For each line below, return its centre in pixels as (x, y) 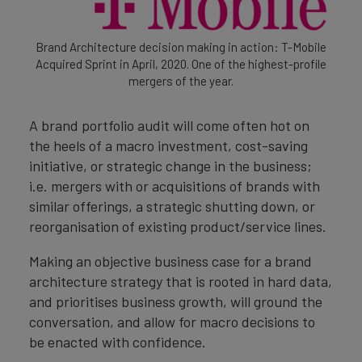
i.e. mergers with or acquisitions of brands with (175, 186)
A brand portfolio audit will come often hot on (169, 126)
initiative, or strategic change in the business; (170, 166)
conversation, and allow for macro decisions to (172, 322)
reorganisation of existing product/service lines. (178, 227)
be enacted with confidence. (118, 342)
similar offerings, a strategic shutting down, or (172, 206)
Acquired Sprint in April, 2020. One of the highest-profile (181, 64)
